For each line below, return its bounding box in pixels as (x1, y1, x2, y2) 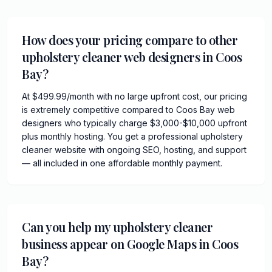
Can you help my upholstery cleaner (22, 218, 212, 235)
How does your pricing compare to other (22, 31, 237, 48)
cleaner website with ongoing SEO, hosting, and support (22, 144, 246, 155)
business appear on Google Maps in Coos (22, 235, 238, 252)
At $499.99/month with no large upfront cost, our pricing (22, 90, 247, 101)
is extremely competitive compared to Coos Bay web (22, 104, 235, 115)
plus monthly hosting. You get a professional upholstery (22, 131, 243, 141)
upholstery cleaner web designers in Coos (22, 48, 242, 65)
